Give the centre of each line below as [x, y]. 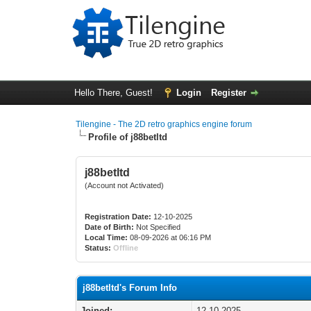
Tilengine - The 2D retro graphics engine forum [164, 124]
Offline [126, 248]
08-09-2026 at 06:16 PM [170, 237]
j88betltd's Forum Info [130, 288]
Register [228, 93]
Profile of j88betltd [128, 137]
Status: [98, 248]
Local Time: [107, 237]
